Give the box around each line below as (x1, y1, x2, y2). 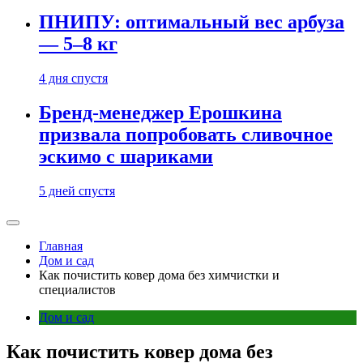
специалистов (39, 283, 116, 297)
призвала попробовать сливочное (39, 124, 333, 146)
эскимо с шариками (39, 146, 213, 168)
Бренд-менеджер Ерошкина (39, 102, 282, 124)
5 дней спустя (39, 184, 115, 198)
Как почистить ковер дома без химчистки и (39, 268, 280, 282)
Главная (39, 239, 83, 253)
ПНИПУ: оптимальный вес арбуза (39, 11, 344, 33)
